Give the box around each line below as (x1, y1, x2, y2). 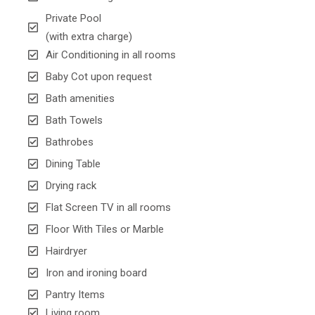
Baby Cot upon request (46, 70, 152, 84)
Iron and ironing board (46, 266, 147, 280)
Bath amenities (46, 92, 115, 105)
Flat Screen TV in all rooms (46, 201, 171, 214)
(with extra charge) (46, 30, 132, 44)
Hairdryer (46, 245, 87, 258)
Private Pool (46, 12, 101, 25)
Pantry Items (46, 288, 105, 302)
